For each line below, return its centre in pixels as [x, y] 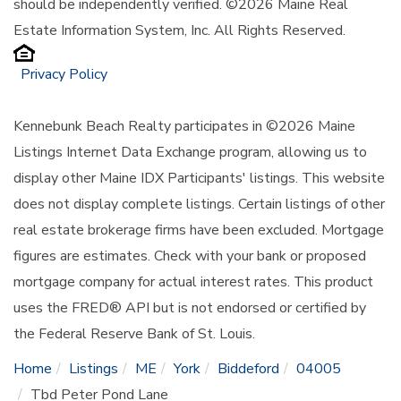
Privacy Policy [64, 75]
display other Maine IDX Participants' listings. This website [199, 179]
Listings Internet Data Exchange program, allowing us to [190, 153]
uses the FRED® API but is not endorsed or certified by [190, 308]
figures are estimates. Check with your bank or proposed [190, 256]
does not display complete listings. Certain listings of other [199, 205]
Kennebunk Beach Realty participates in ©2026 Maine [184, 127]
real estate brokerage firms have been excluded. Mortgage [199, 230]
